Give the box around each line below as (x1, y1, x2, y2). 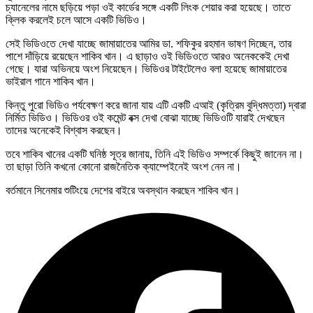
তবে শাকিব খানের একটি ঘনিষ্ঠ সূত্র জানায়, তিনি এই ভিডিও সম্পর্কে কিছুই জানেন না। (6, 148, 304, 161)
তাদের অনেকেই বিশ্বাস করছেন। (6, 124, 122, 137)
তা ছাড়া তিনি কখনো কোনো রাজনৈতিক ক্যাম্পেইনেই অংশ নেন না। (6, 161, 242, 173)
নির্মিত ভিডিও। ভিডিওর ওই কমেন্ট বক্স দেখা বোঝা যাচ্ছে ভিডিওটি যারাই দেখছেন (6, 112, 284, 124)
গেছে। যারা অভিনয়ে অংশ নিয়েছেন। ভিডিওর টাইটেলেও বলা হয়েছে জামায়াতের (6, 63, 286, 75)
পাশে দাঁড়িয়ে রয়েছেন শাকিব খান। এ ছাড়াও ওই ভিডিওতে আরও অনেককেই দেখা (6, 50, 289, 63)
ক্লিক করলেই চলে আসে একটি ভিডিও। (6, 14, 147, 27)
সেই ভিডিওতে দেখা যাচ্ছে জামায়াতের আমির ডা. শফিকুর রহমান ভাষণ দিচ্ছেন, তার (6, 38, 291, 50)
